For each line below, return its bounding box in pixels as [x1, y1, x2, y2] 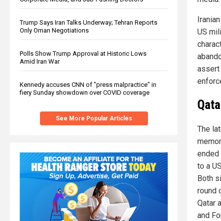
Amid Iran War [20, 57, 60, 65]
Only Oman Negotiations [20, 26, 89, 34]
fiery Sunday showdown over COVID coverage [20, 88, 149, 96]
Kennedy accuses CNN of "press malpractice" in [20, 80, 156, 88]
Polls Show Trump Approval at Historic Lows [20, 49, 147, 57]
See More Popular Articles [55, 114, 132, 122]
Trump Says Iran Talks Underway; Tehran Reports [20, 18, 157, 26]
